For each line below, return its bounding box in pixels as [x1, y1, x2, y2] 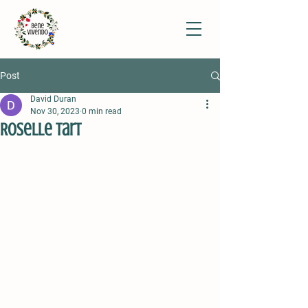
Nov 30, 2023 [30, 107, 80, 116]
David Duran [30, 94, 76, 104]
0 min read [82, 107, 122, 116]
